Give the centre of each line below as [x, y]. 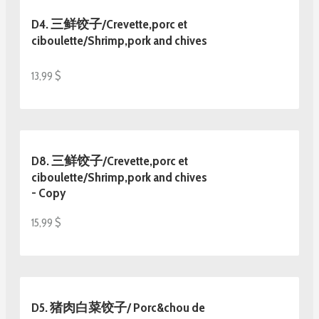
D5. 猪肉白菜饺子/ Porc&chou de [118, 307]
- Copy [49, 193]
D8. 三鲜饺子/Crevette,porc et [110, 161]
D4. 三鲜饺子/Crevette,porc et [109, 24]
